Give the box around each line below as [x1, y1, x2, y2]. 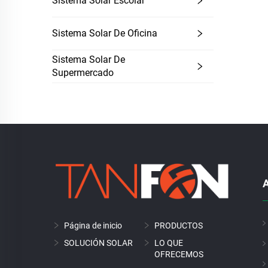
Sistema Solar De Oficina [52, 28, 157, 39]
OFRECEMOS [154, 249, 203, 259]
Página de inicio [64, 220, 122, 230]
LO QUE [154, 237, 183, 248]
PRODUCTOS [154, 220, 203, 230]
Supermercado [52, 67, 114, 78]
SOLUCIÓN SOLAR [64, 237, 133, 248]
